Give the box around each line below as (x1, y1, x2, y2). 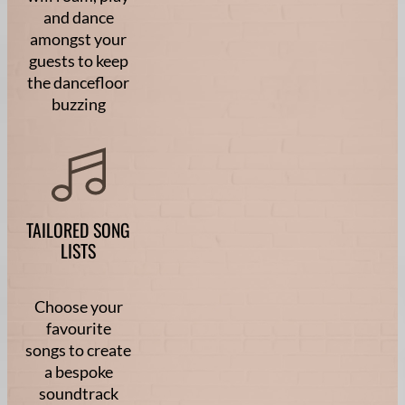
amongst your (30, 28, 127, 49)
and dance (42, 6, 114, 27)
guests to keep (28, 50, 128, 71)
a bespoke (43, 361, 113, 381)
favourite (45, 317, 111, 338)
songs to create (25, 339, 131, 360)
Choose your (33, 296, 123, 316)
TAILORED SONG (26, 216, 130, 244)
